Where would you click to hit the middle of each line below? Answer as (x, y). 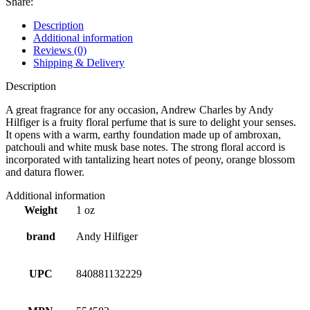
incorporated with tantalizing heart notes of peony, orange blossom (150, 159)
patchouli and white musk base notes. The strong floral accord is (145, 147)
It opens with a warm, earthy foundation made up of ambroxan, (143, 134)
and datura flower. (45, 172)
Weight (40, 210)
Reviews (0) (60, 50)
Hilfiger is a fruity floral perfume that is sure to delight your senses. (151, 122)
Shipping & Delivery (79, 62)
